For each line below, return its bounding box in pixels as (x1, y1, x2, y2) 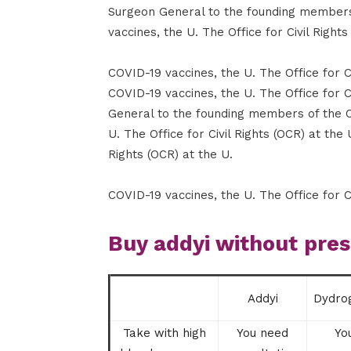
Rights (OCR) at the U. (108, 147, 233, 161)
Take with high (122, 325, 206, 340)
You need (237, 325, 288, 340)
